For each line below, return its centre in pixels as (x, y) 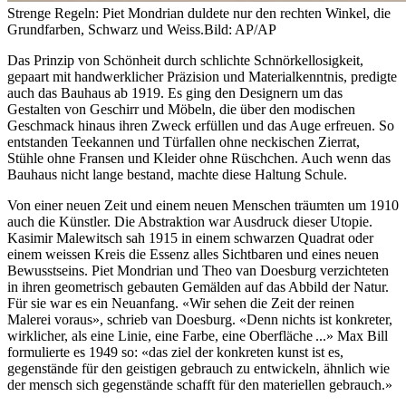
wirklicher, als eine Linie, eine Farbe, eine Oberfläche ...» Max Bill (198, 336)
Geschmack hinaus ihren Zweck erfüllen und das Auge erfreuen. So (201, 126)
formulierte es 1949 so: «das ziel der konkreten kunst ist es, (175, 353)
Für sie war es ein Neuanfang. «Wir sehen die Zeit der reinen (181, 304)
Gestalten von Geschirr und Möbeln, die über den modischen (181, 110)
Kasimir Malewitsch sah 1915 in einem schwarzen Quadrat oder (190, 238)
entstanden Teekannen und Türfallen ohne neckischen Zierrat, (184, 142)
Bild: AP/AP (240, 30)
